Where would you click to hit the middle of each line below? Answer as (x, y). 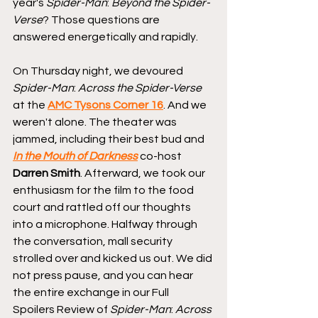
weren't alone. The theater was (96, 122)
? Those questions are (102, 20)
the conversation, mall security (94, 241)
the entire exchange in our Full (92, 292)
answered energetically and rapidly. (105, 37)
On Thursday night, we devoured (99, 71)
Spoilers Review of (61, 309)
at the (30, 105)
